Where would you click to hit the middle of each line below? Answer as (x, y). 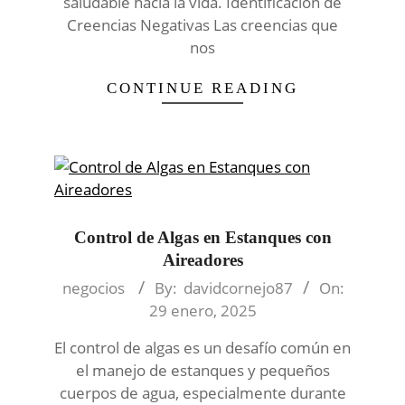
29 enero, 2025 (202, 311)
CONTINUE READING (202, 89)
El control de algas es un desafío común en (202, 348)
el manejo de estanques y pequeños (202, 371)
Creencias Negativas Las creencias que (202, 25)
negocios (93, 288)
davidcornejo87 (238, 288)
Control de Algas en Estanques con (202, 238)
